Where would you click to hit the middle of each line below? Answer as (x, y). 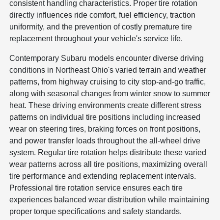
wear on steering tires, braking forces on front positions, (105, 129)
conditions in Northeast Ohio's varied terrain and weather (108, 70)
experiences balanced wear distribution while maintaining (110, 199)
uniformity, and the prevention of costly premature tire (101, 27)
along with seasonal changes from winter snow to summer (110, 93)
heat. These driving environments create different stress (106, 105)
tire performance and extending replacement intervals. (103, 176)
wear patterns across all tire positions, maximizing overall (109, 164)
